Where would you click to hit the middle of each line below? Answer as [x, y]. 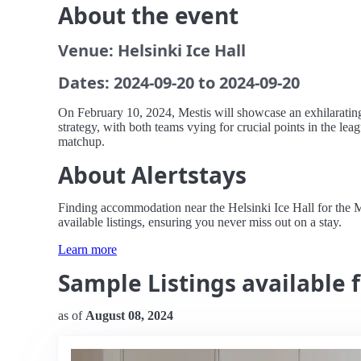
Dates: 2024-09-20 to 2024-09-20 [179, 83]
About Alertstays [152, 175]
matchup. [81, 141]
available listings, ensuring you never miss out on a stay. [200, 222]
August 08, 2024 [129, 315]
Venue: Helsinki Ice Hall [152, 50]
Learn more [87, 249]
